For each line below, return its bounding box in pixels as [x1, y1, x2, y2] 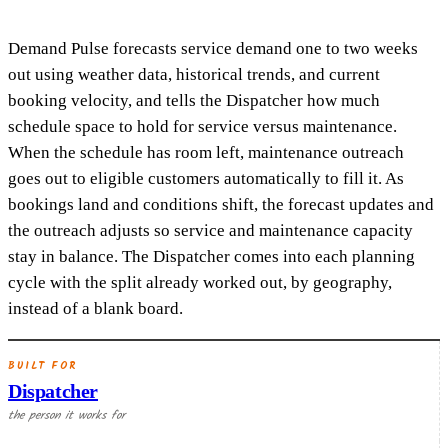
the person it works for [8, 406, 125, 425]
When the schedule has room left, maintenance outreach [8, 143, 404, 162]
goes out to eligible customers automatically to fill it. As [8, 169, 404, 188]
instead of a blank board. [8, 299, 183, 318]
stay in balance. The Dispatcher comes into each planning [8, 247, 415, 266]
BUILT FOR [8, 357, 78, 375]
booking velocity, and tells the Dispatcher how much [8, 91, 380, 110]
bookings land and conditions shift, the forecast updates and [8, 195, 434, 214]
